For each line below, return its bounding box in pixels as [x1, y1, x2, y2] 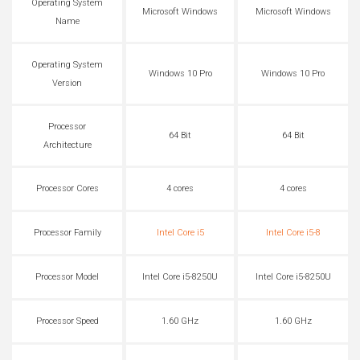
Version [52, 77, 82, 88]
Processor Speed [35, 316, 99, 327]
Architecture [43, 139, 92, 150]
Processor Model [35, 272, 99, 283]
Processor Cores [35, 183, 99, 194]
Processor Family [33, 227, 101, 239]
